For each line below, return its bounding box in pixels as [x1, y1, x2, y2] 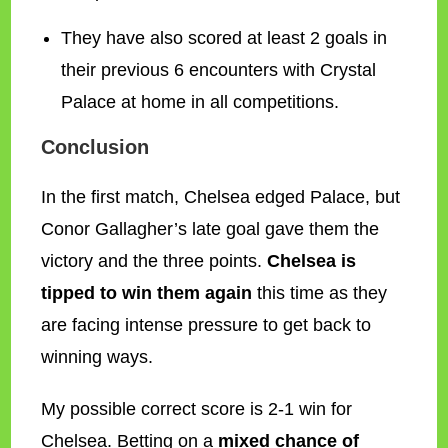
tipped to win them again [41, 283, 253, 303]
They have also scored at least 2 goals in [61, 28, 388, 48]
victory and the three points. [41, 251, 268, 271]
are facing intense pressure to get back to [41, 315, 372, 335]
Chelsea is [267, 251, 357, 271]
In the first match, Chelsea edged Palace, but [41, 187, 401, 207]
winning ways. [41, 347, 154, 367]
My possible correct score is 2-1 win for [41, 399, 353, 419]
